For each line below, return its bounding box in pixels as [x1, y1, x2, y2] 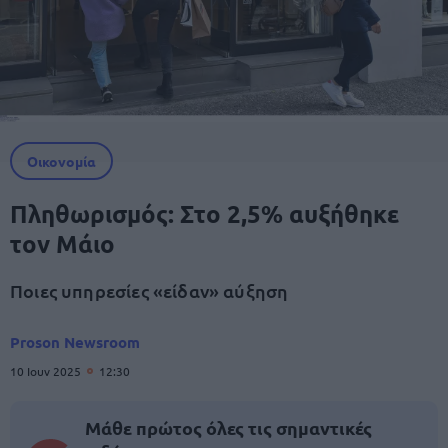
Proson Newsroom [10, 332, 140, 352]
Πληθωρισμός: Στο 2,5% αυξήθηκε [10, 198, 399, 229]
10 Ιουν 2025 [10, 363, 84, 379]
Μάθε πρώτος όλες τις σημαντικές [85, 416, 372, 439]
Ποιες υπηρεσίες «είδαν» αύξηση [10, 279, 289, 302]
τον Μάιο [10, 228, 115, 259]
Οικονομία [27, 152, 96, 170]
